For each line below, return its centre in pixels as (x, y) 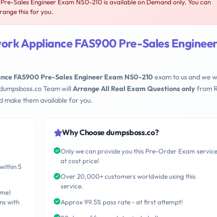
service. (72, 186)
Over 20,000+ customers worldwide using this (128, 177)
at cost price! (80, 161)
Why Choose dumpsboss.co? (110, 132)
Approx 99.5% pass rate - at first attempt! (122, 202)
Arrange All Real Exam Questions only (134, 89)
